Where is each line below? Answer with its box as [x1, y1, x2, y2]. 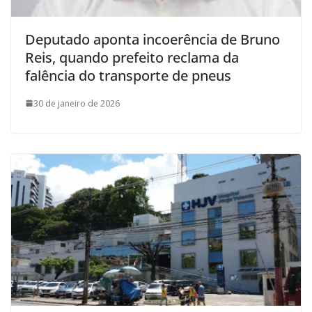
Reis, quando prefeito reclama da [25, 47, 239, 67]
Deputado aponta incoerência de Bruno [25, 29, 280, 49]
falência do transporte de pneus [25, 65, 231, 85]
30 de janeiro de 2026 [33, 97, 120, 109]
